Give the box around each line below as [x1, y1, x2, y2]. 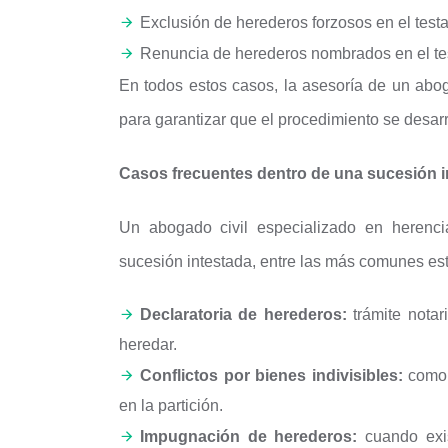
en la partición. [119, 397, 223, 414]
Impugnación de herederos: [140, 428, 358, 445]
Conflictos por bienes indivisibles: [140, 367, 403, 384]
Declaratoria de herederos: [140, 306, 347, 323]
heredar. [119, 336, 177, 353]
